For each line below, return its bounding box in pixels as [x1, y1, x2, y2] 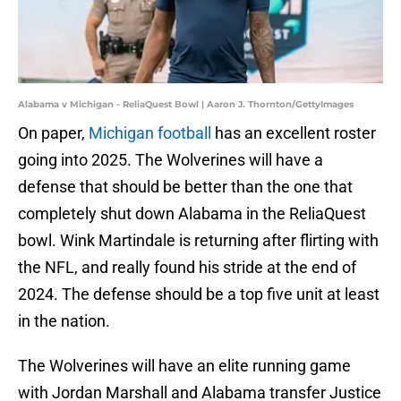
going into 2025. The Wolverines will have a [18, 150, 323, 170]
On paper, [18, 124, 89, 143]
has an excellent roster [211, 124, 376, 143]
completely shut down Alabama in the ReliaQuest [18, 204, 366, 224]
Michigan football [89, 124, 211, 143]
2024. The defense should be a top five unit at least [18, 285, 380, 304]
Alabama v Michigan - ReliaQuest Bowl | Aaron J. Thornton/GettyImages [18, 98, 354, 111]
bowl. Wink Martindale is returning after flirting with [18, 231, 379, 251]
